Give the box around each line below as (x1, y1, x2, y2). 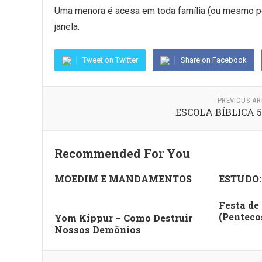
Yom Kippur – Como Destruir (54, 212, 192, 224)
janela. (54, 21, 80, 32)
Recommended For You (54, 146, 190, 161)
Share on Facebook (181, 56, 247, 64)
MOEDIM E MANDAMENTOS (54, 173, 192, 185)
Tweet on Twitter (82, 56, 138, 64)
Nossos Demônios (54, 223, 141, 236)
